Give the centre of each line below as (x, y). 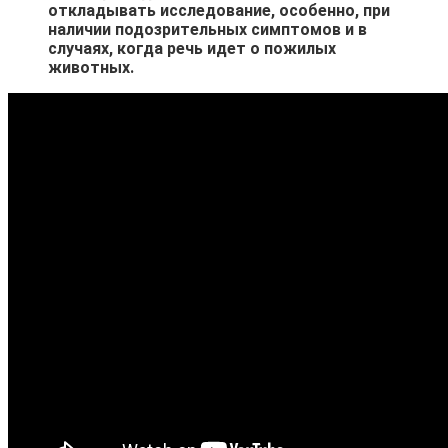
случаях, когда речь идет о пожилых (192, 48)
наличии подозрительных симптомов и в (207, 29)
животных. (91, 67)
